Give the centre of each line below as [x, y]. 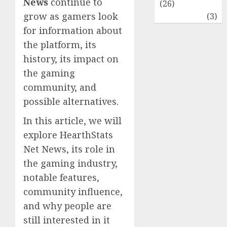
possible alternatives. [71, 102]
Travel [173, 16]
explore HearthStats [68, 135]
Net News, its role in [69, 149]
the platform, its [60, 45]
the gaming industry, [70, 163]
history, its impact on [71, 59]
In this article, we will [72, 121]
